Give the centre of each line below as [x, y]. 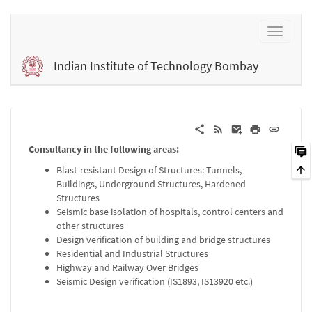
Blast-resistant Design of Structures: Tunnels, [149, 170]
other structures [90, 226]
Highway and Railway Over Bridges [127, 267]
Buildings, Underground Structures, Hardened [151, 184]
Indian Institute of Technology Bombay [156, 66]
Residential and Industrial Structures [132, 253]
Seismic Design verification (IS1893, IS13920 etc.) [155, 281]
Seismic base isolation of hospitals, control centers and [170, 212]
